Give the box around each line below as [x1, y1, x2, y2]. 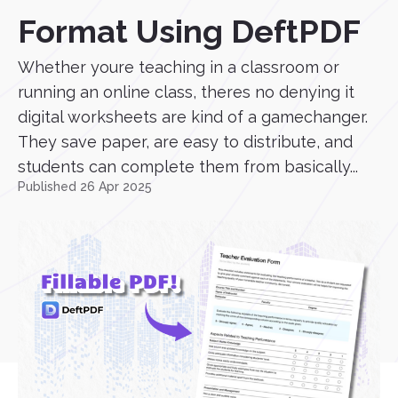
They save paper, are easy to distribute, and [18, 132, 353, 151]
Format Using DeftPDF [18, 12, 361, 50]
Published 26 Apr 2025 [18, 179, 152, 194]
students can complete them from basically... [18, 157, 358, 176]
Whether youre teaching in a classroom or [18, 58, 339, 76]
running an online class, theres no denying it [18, 83, 354, 101]
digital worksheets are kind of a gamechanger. [18, 107, 368, 126]
